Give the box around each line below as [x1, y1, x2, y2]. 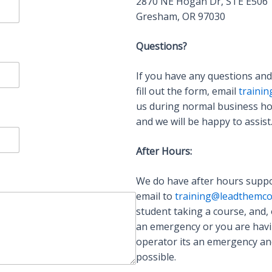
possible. [136, 250, 176, 263]
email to [136, 189, 175, 203]
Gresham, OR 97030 [136, 10, 225, 23]
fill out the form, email [136, 84, 239, 98]
